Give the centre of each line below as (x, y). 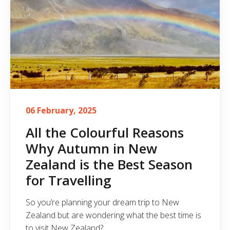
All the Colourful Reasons (105, 132)
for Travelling (69, 180)
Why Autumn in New (91, 148)
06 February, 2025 (61, 110)
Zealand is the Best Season (109, 164)
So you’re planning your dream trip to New (102, 202)
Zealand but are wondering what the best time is (113, 215)
